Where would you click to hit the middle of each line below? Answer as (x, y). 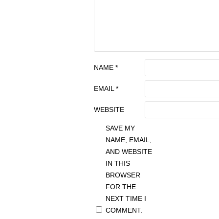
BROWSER (123, 175)
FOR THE (121, 187)
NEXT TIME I (126, 198)
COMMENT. (124, 210)
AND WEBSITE (129, 152)
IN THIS (118, 163)
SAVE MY (120, 128)
